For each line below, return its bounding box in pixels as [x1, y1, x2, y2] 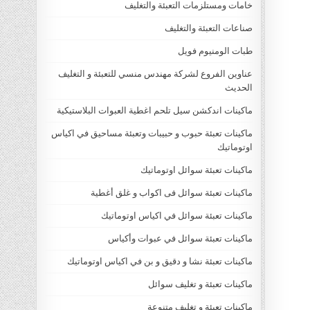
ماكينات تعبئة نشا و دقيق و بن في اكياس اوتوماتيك [67, 256, 253, 267]
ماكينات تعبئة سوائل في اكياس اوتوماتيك [101, 210, 253, 221]
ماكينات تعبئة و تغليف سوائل [148, 279, 253, 290]
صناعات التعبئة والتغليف [165, 23, 253, 34]
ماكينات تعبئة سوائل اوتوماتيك [140, 165, 253, 176]
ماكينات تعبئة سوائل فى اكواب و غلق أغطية [91, 188, 253, 199]
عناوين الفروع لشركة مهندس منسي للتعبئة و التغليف [58, 69, 253, 80]
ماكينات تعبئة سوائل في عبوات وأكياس [108, 233, 253, 244]
